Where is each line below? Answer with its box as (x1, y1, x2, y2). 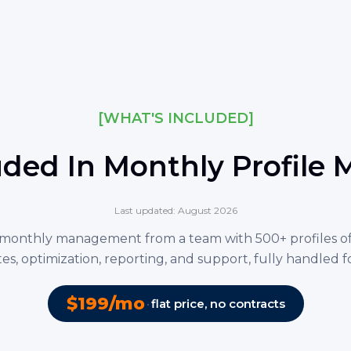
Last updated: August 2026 (114, 204, 237, 216)
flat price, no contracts (150, 295, 285, 311)
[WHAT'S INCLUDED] (97, 109, 254, 127)
